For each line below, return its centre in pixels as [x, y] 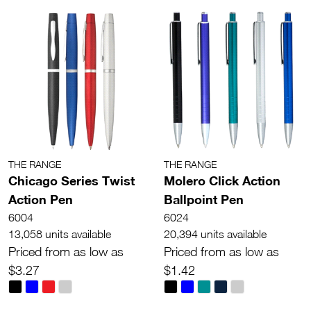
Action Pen [41, 199]
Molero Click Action [222, 180]
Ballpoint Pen [204, 199]
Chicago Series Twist [72, 180]
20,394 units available [215, 234]
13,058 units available [60, 234]
